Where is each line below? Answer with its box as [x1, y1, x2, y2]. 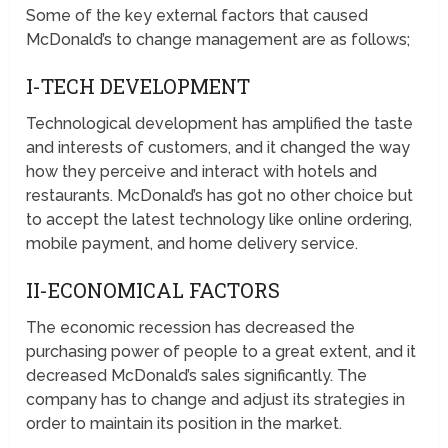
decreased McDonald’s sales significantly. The [26, 366, 368, 386]
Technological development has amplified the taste [26, 114, 414, 134]
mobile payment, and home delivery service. [26, 234, 359, 254]
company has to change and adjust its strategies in [26, 390, 406, 410]
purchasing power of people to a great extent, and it [26, 342, 417, 362]
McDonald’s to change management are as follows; [26, 30, 411, 50]
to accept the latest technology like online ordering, [26, 210, 413, 230]
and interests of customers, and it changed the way [26, 138, 411, 158]
